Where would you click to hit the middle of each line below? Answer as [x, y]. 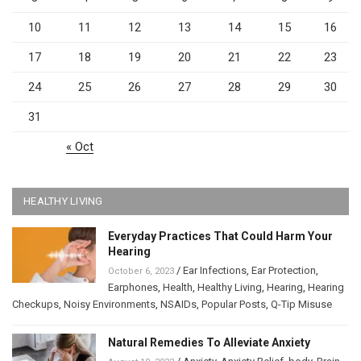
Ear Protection [284, 270]
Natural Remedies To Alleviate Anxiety [209, 342]
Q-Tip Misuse [301, 304]
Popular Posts [234, 304]
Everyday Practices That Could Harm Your [220, 236]
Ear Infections [215, 270]
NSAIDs [178, 304]
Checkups [35, 304]
